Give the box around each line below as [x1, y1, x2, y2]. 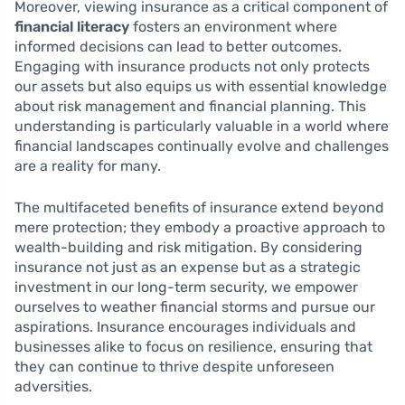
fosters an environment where [129, 18, 337, 36]
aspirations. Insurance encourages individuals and [14, 318, 356, 336]
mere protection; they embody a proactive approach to [14, 219, 385, 237]
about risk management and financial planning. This [14, 98, 366, 116]
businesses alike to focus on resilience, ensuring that [14, 338, 372, 356]
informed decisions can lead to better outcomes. [14, 38, 342, 56]
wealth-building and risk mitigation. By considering [14, 239, 363, 257]
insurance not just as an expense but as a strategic [14, 259, 361, 277]
